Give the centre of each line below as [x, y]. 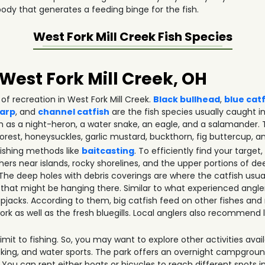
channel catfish [74, 112]
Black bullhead [187, 99]
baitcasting [108, 151]
